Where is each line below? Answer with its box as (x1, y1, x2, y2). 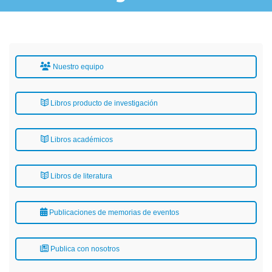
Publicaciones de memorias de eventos (47, 208, 179, 217)
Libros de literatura (49, 172, 112, 180)
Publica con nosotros (49, 245, 120, 253)
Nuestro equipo (51, 63, 104, 71)
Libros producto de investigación (49, 99, 158, 107)
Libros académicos (49, 135, 113, 144)
